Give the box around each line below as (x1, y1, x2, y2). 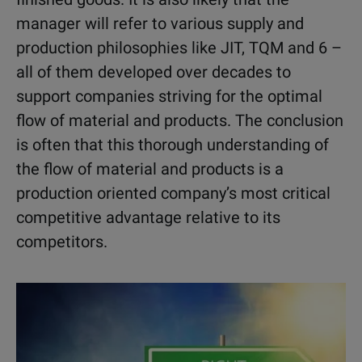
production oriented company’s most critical (16, 183, 330, 203)
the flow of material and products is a (16, 159, 284, 179)
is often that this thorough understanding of (16, 135, 329, 154)
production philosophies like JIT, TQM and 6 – (16, 38, 342, 57)
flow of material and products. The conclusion (16, 111, 343, 130)
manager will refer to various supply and (16, 14, 304, 33)
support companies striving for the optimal (16, 86, 322, 106)
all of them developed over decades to (16, 62, 291, 82)
